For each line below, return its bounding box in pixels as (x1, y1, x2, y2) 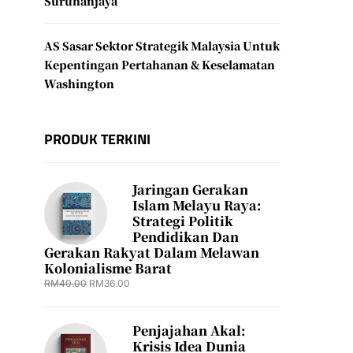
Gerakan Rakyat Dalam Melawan (44, 243, 259, 262)
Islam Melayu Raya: (132, 196, 261, 214)
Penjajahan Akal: (132, 321, 245, 340)
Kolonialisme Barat (44, 259, 172, 277)
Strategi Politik (132, 212, 233, 230)
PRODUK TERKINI (44, 128, 150, 150)
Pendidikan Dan (132, 228, 239, 246)
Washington (44, 76, 114, 91)
